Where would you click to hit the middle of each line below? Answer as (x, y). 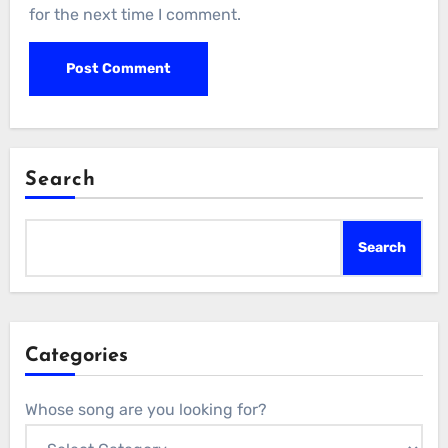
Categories (76, 356)
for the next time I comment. (135, 14)
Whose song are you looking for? (145, 410)
